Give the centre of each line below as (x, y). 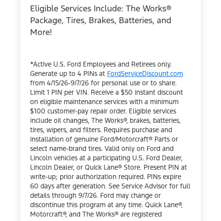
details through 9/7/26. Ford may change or (95, 195)
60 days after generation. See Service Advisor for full (110, 186)
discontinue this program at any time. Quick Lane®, (106, 205)
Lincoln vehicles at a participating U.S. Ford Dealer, (106, 158)
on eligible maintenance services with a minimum (104, 102)
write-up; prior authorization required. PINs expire (106, 177)
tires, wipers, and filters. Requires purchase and (101, 130)
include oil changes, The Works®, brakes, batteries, (105, 120)
